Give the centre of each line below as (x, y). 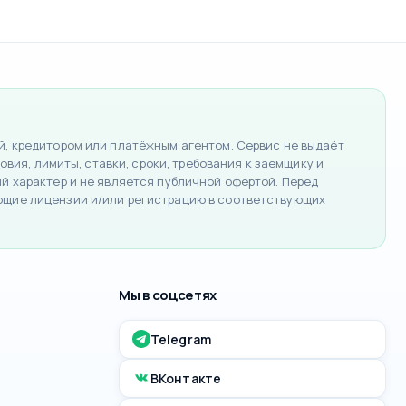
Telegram (181, 339)
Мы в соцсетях (168, 295)
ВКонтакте (186, 378)
